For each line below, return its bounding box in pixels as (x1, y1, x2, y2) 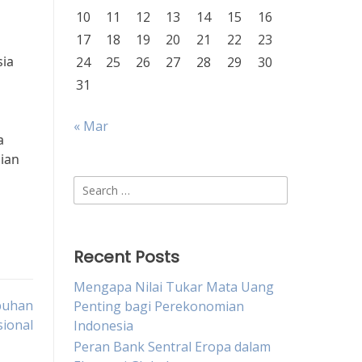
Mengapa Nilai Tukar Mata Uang (74, 278, 274, 296)
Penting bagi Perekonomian (74, 297, 244, 315)
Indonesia (74, 317, 133, 335)
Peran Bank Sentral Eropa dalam (74, 338, 271, 356)
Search (73, 176, 114, 194)
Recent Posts (74, 246, 179, 268)
